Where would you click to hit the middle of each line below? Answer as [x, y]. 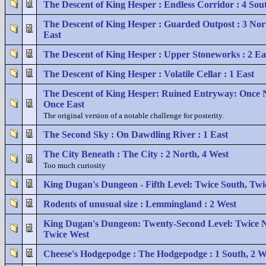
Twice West [66, 234]
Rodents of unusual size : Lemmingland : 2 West [140, 204]
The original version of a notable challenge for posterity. [134, 116]
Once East [64, 104]
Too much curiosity [75, 166]
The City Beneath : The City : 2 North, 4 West [136, 154]
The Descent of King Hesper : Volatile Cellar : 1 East [149, 74]
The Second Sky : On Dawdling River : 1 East [136, 134]
